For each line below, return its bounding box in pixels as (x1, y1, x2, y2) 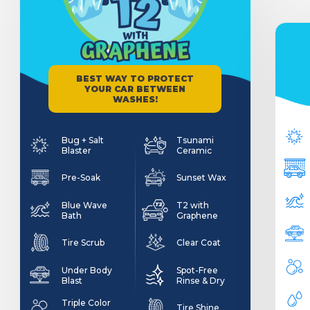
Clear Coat (176, 237, 221, 248)
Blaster (61, 145, 91, 156)
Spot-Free (176, 264, 219, 275)
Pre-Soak (61, 172, 100, 183)
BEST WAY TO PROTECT (76, 73, 194, 84)
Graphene (176, 210, 219, 221)
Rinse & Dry (176, 275, 226, 286)
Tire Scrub (61, 237, 104, 248)
